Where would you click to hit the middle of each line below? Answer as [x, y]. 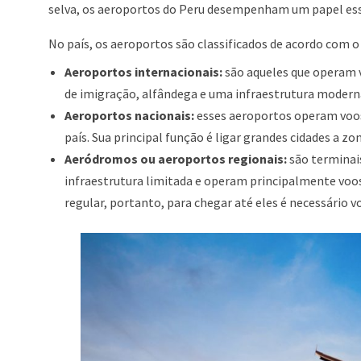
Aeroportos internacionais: [143, 72]
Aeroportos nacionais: [129, 115]
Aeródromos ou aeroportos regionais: [176, 159]
